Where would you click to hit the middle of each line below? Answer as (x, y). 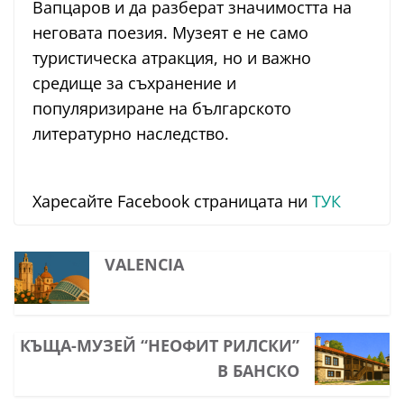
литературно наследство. (131, 134)
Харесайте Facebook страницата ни (172, 202)
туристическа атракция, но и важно (172, 58)
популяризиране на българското (162, 109)
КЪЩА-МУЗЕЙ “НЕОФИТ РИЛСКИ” (160, 346)
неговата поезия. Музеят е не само (170, 33)
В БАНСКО (259, 371)
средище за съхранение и (134, 83)
